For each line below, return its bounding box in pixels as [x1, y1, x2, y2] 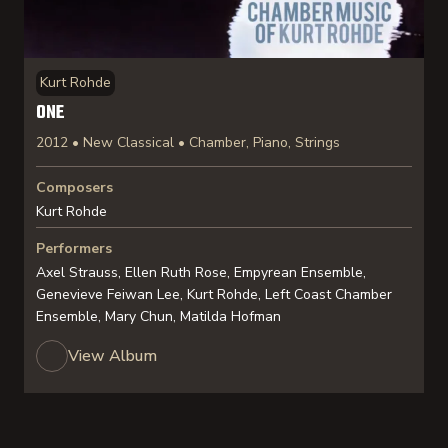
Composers [36, 178, 113, 197]
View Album [68, 345, 157, 367]
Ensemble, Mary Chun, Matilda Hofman [36, 307, 281, 326]
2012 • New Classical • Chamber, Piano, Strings [36, 133, 340, 152]
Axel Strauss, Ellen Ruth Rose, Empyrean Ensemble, [36, 263, 366, 282]
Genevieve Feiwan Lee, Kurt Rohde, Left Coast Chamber [36, 285, 392, 304]
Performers [36, 239, 112, 258]
